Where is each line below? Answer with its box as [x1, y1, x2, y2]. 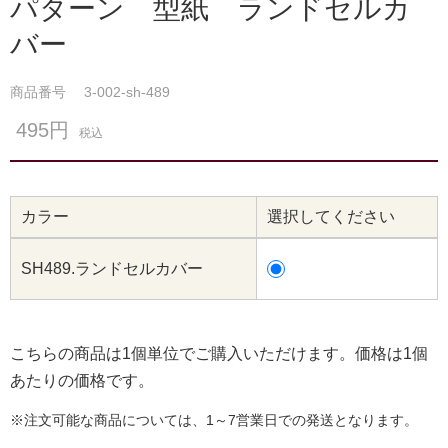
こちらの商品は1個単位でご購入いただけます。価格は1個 [10, 344, 428, 362]
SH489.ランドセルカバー [21, 259, 203, 277]
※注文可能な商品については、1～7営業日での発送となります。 [10, 411, 418, 428]
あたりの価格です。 [10, 371, 154, 389]
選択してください [267, 207, 395, 225]
